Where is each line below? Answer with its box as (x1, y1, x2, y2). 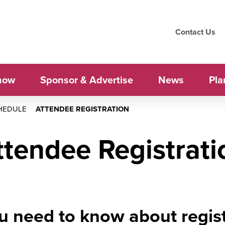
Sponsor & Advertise (40, 72, 133, 87)
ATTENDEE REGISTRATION (36, 103, 129, 115)
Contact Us (175, 26, 215, 38)
